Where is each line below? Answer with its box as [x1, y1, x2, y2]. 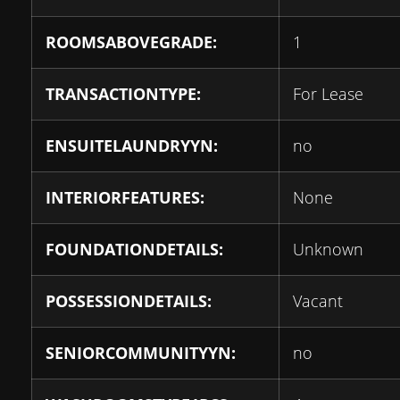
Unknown [293, 238, 363, 260]
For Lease [293, 83, 363, 104]
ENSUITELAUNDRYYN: [46, 135, 218, 156]
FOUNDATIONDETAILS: [46, 238, 223, 260]
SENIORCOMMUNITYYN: [46, 342, 236, 363]
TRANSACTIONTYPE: [46, 83, 201, 104]
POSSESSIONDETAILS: [46, 290, 212, 312]
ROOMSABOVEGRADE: [46, 31, 217, 53]
